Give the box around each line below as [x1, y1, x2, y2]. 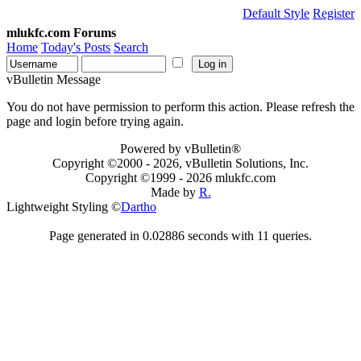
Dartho [121, 200, 156, 214]
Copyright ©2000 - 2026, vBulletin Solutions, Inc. [52, 156, 309, 170]
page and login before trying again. [6, 114, 184, 128]
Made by [150, 185, 199, 199]
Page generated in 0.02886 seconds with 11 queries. [49, 229, 312, 243]
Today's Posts [41, 40, 110, 54]
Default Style [243, 6, 309, 20]
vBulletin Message [6, 73, 101, 86]
